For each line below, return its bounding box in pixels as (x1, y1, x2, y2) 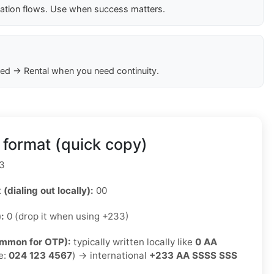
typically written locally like (71, 236, 195, 248)
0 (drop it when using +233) (4, 210, 129, 223)
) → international (72, 250, 149, 262)
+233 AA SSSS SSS (149, 250, 237, 262)
